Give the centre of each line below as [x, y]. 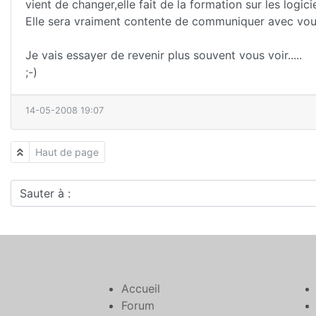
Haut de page [67, 152]
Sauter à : [35, 187]
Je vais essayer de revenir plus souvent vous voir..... [164, 55]
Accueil [141, 288]
